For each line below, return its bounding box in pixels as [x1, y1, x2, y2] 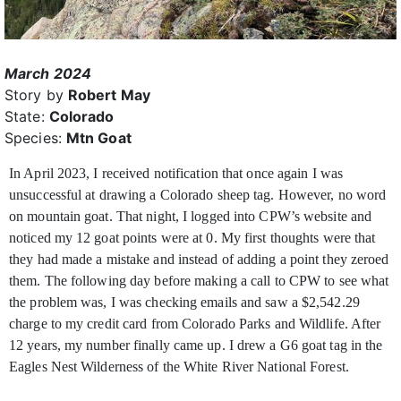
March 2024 [4, 64, 91, 83]
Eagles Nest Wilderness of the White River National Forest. [9, 359, 349, 375]
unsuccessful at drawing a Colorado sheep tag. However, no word [9, 187, 387, 203]
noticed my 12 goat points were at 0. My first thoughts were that [9, 230, 376, 246]
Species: [4, 129, 66, 148]
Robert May [67, 86, 150, 105]
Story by [4, 86, 68, 105]
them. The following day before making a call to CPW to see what [9, 273, 389, 289]
